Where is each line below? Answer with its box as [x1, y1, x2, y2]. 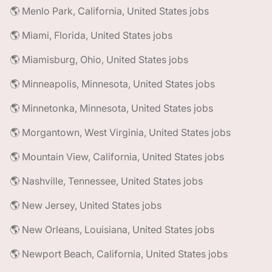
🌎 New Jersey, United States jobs [10, 199, 161, 211]
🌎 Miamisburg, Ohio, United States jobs [10, 53, 188, 66]
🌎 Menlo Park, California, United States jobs [10, 5, 209, 17]
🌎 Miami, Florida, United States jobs [10, 29, 172, 41]
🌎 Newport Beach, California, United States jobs [10, 248, 228, 260]
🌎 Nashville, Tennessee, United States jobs [10, 175, 203, 187]
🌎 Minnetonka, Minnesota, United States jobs [10, 102, 213, 114]
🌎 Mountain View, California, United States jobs [10, 151, 224, 163]
